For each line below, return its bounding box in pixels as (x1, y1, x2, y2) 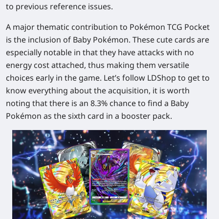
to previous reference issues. (6, 1, 113, 12)
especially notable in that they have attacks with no (6, 47, 194, 58)
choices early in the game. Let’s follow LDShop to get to (6, 72, 210, 83)
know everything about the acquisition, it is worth (6, 85, 190, 96)
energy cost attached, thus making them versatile (6, 60, 189, 70)
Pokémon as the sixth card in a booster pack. (6, 110, 172, 121)
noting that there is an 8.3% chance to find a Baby (6, 98, 189, 109)
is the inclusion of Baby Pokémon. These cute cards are (6, 34, 209, 45)
